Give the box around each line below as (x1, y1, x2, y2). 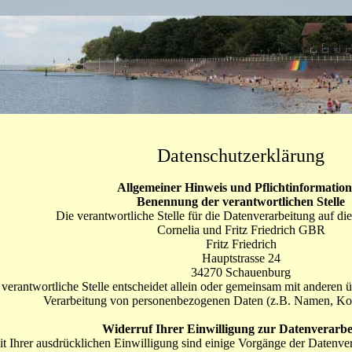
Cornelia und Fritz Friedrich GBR (156, 223, 325, 236)
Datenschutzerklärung (157, 145, 324, 166)
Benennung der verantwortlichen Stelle (137, 195, 345, 208)
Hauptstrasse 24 (201, 251, 280, 265)
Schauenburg (225, 266, 291, 279)
